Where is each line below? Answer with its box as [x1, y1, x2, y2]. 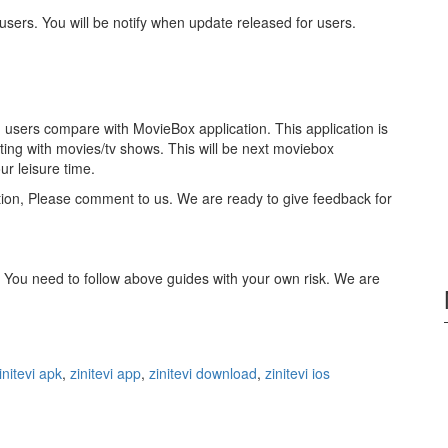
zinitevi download [149, 363, 257, 384]
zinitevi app [70, 363, 141, 384]
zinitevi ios [265, 363, 330, 384]
